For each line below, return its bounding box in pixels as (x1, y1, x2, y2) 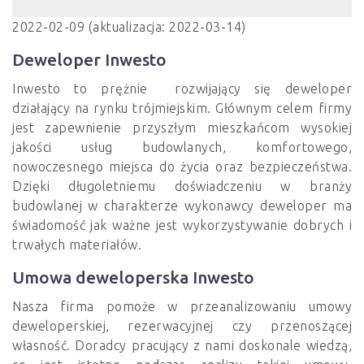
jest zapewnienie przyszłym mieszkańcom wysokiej (12, 120, 352, 136)
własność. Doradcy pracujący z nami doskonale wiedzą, (12, 338, 352, 353)
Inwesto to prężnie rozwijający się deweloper (12, 81, 352, 97)
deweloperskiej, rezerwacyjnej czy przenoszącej (12, 318, 352, 334)
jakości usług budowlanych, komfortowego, (12, 140, 352, 155)
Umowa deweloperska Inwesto (12, 268, 254, 288)
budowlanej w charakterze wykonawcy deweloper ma (12, 198, 352, 214)
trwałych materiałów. (12, 237, 141, 253)
